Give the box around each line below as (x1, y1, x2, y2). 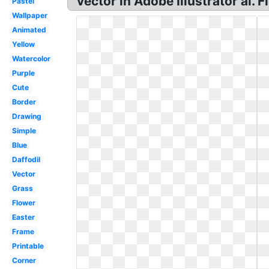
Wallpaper (11, 11, 47, 20)
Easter (11, 213, 35, 222)
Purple (11, 68, 35, 77)
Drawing (11, 112, 41, 121)
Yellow (11, 40, 35, 49)
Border (11, 97, 36, 106)
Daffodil (11, 155, 40, 164)
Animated (11, 25, 46, 34)
